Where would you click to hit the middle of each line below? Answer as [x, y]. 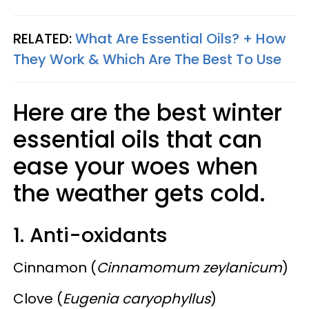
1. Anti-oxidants [90, 235]
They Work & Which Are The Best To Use [147, 59]
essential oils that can [138, 139]
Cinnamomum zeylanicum [189, 267]
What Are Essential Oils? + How [181, 38]
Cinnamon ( [55, 267]
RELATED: [44, 38]
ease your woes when [136, 166]
